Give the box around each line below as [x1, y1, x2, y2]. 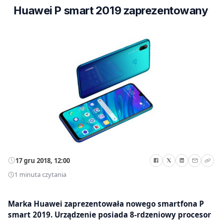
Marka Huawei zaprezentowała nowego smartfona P [8, 198, 204, 209]
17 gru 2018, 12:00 [15, 156, 70, 165]
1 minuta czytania [14, 170, 66, 179]
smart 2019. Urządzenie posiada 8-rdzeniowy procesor [8, 209, 211, 220]
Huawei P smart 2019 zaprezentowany [14, 4, 208, 17]
